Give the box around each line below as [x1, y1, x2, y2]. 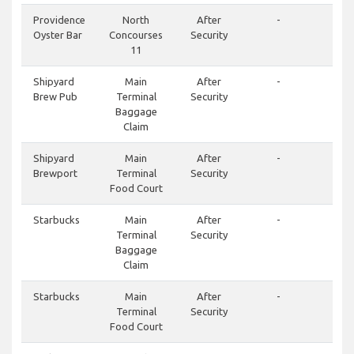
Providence [33, 14, 85, 26]
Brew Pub [33, 91, 77, 103]
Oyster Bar [33, 29, 82, 41]
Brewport [33, 168, 77, 179]
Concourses [109, 29, 163, 41]
